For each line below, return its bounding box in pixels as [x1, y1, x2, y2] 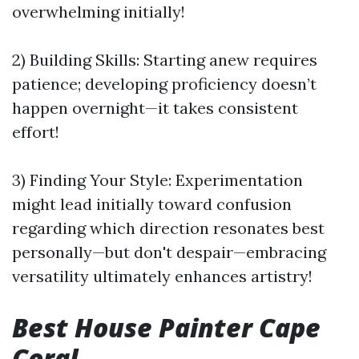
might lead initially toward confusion [12, 194, 292, 214]
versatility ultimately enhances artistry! [12, 266, 313, 286]
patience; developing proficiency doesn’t [12, 74, 317, 94]
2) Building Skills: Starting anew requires [12, 50, 317, 70]
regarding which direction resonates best [12, 218, 325, 238]
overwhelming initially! [12, 2, 185, 22]
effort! [12, 122, 59, 142]
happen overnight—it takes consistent [12, 98, 298, 118]
